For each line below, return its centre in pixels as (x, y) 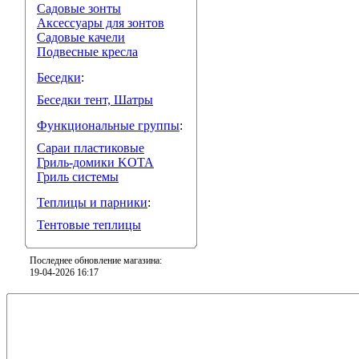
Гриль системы (78, 177)
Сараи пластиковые (91, 148)
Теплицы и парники (92, 202)
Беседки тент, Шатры (95, 100)
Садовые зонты (79, 8)
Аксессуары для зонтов (101, 23)
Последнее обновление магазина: (96, 260)
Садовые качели (81, 37)
